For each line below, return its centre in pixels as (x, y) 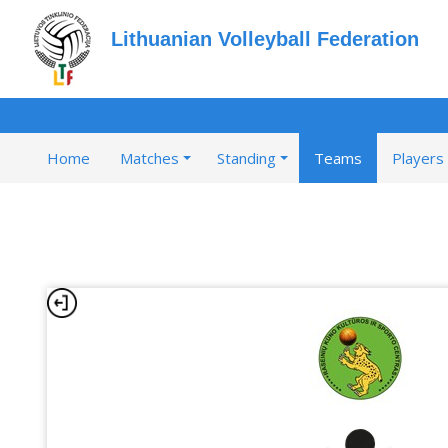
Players (418, 158)
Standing (246, 158)
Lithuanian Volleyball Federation (265, 39)
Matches (149, 158)
